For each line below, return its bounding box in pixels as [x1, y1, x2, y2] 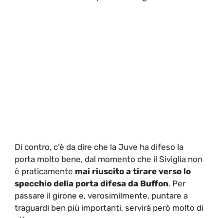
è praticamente [15, 166, 75, 176]
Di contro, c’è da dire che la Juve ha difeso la [15, 142, 183, 152]
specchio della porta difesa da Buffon [15, 178, 168, 188]
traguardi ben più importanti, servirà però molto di [15, 202, 203, 213]
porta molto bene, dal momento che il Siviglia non [15, 154, 202, 164]
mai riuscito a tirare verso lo [75, 166, 191, 176]
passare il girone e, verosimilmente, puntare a [15, 190, 188, 200]
